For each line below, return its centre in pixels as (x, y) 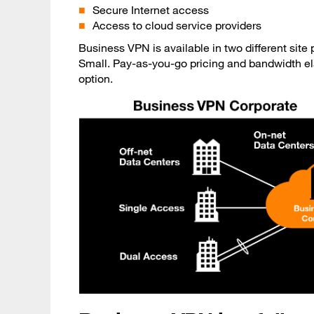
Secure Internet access (151, 10)
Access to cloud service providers (177, 25)
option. (96, 78)
